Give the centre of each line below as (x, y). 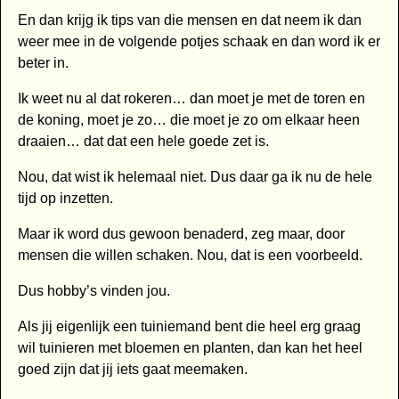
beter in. (43, 63)
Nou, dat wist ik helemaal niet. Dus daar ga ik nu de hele (195, 177)
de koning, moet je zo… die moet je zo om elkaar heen (188, 120)
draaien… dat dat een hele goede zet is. (143, 142)
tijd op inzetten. (65, 199)
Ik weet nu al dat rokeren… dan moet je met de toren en (191, 99)
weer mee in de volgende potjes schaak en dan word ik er (199, 42)
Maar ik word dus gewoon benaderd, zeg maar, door (181, 234)
